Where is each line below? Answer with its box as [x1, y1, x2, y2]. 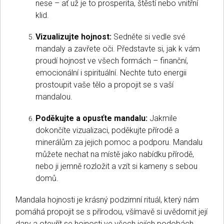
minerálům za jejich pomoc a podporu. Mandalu [35, 137, 202, 147]
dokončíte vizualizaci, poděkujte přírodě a [35, 125, 179, 135]
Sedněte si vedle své [111, 31, 185, 41]
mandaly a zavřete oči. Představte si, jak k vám [35, 43, 200, 53]
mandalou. [35, 91, 72, 101]
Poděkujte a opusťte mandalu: [35, 113, 147, 123]
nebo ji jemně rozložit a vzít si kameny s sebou [35, 161, 197, 171]
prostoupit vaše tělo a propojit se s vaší [35, 79, 173, 89]
